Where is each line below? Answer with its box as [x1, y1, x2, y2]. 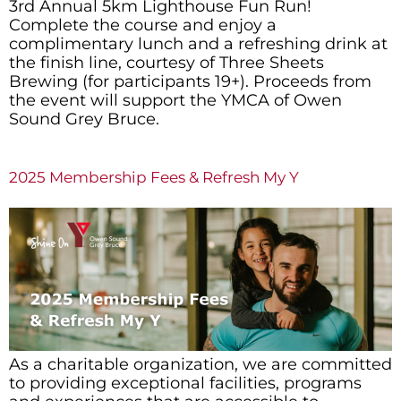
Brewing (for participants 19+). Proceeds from [9, 72, 371, 92]
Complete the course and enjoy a [9, 15, 277, 36]
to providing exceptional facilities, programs [9, 373, 362, 394]
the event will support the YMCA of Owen [9, 90, 342, 111]
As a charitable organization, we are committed [9, 354, 392, 375]
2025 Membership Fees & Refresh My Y [9, 167, 299, 186]
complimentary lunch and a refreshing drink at [9, 34, 388, 55]
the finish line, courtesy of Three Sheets [9, 53, 324, 73]
